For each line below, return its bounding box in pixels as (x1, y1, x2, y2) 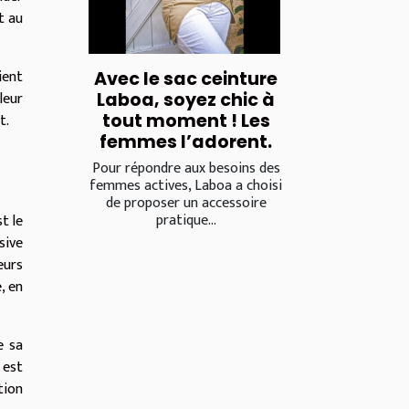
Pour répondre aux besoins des (91, 155, 280, 181)
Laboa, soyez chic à (97, 87, 275, 112)
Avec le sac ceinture (94, 66, 278, 91)
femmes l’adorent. (100, 129, 272, 154)
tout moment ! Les (101, 108, 270, 133)
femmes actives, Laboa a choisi (89, 173, 282, 198)
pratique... (155, 207, 216, 233)
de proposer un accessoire (105, 190, 267, 215)
